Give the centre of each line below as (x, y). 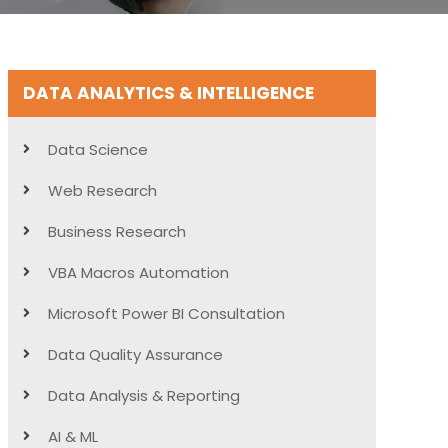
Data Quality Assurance (135, 354)
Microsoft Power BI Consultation (166, 313)
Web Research (102, 190)
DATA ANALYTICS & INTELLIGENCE (168, 92)
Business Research (116, 231)
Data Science (97, 149)
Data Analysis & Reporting (143, 395)
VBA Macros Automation (138, 272)
